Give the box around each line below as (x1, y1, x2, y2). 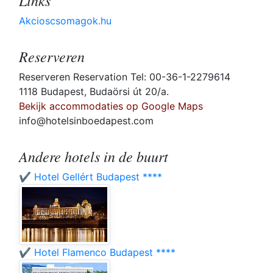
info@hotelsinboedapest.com (19, 115, 154, 127)
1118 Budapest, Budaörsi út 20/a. (19, 85, 169, 98)
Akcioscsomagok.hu (19, 15, 112, 27)
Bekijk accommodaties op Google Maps (19, 100, 203, 113)
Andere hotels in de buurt (19, 146, 168, 166)
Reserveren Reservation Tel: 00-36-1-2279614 (19, 71, 230, 83)
